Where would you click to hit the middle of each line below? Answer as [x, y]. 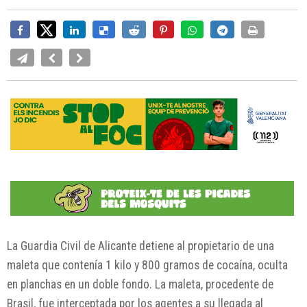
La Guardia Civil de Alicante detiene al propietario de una [140, 246]
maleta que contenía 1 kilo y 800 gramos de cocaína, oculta [147, 266]
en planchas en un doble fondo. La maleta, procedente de [140, 285]
